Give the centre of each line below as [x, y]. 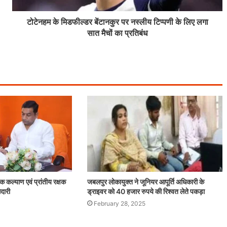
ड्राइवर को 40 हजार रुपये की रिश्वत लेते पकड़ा [146, 192]
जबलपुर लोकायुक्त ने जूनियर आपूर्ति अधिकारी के [146, 182]
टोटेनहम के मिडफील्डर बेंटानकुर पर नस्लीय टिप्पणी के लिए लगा [117, 22]
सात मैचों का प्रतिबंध [117, 33]
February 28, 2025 [120, 204]
